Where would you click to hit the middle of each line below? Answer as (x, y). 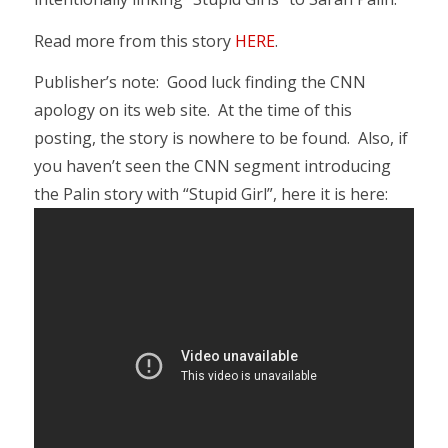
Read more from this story (134, 40)
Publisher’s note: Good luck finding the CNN (199, 82)
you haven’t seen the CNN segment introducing (212, 166)
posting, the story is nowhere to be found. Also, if (220, 138)
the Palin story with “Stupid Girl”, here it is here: (210, 194)
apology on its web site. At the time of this (192, 110)
